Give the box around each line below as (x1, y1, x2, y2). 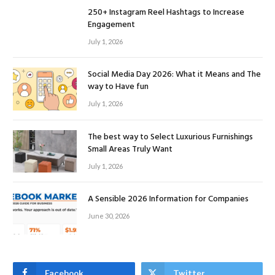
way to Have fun (88, 80, 149, 95)
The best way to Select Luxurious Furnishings (88, 130, 253, 144)
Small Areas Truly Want (88, 142, 172, 157)
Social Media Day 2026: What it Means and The (88, 68, 261, 82)
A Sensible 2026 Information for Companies (88, 192, 249, 207)
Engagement (88, 18, 135, 33)
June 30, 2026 (88, 212, 130, 220)
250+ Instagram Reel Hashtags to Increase (88, 6, 244, 20)
